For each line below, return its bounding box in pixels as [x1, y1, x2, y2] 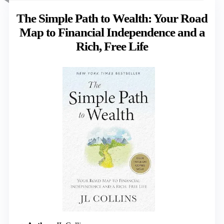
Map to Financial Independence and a [19, 25, 205, 39]
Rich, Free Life [76, 39, 148, 53]
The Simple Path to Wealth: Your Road [16, 11, 207, 25]
